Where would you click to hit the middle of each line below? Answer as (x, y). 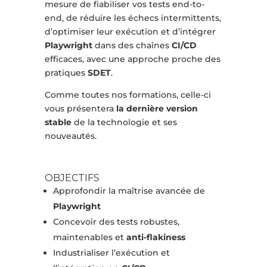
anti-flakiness (156, 237)
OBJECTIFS (72, 178)
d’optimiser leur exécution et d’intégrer (130, 32)
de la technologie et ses (124, 122)
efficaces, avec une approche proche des (132, 59)
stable (58, 122)
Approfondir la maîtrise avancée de (129, 191)
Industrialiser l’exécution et (111, 253)
